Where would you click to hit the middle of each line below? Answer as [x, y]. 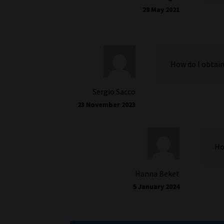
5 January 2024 [156, 186]
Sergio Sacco [114, 91]
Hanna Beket [157, 173]
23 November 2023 [107, 104]
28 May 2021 [161, 10]
